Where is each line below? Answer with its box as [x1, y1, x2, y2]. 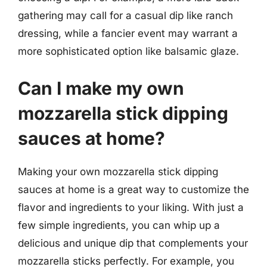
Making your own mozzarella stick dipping [18, 165, 218, 178]
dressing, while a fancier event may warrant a [18, 27, 238, 39]
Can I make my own [18, 77, 184, 99]
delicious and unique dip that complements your [18, 237, 248, 249]
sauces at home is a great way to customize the [18, 183, 249, 195]
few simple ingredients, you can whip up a [18, 219, 220, 231]
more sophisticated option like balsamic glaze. [18, 45, 239, 57]
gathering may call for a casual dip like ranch [18, 10, 233, 21]
